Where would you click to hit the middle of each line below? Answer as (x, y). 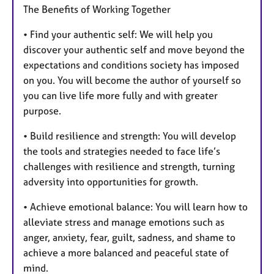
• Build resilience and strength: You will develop (130, 135)
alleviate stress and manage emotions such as (124, 222)
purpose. (42, 110)
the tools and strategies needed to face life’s (122, 151)
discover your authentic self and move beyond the (134, 49)
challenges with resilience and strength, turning (129, 166)
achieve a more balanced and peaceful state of (126, 252)
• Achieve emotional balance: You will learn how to (135, 206)
